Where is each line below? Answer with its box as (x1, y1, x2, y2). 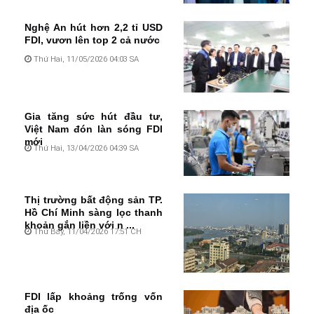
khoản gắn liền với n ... (25, 219, 135, 231)
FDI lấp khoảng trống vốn (25, 291, 163, 303)
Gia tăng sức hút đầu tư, (25, 110, 163, 122)
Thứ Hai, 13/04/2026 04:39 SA (32, 142, 139, 153)
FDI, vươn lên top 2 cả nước (25, 34, 160, 46)
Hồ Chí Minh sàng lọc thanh (25, 206, 163, 218)
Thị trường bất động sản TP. (25, 193, 163, 205)
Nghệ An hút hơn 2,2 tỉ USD (25, 22, 163, 34)
